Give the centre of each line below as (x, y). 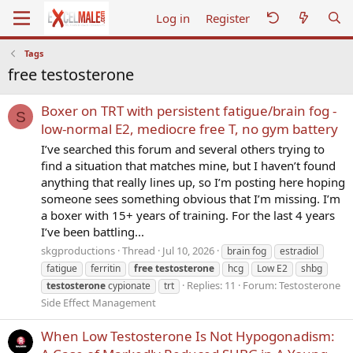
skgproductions (78, 250)
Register (228, 18)
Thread (139, 250)
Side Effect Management (98, 302)
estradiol (299, 251)
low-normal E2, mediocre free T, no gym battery (190, 129)
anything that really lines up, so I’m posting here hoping (193, 182)
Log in (173, 18)
